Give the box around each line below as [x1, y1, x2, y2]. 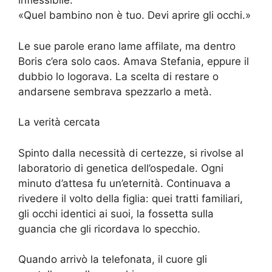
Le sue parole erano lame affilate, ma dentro [18, 39, 236, 52]
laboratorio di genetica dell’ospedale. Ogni [18, 161, 223, 174]
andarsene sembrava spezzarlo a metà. [18, 85, 212, 98]
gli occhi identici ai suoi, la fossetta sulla [18, 207, 214, 220]
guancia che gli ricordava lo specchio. [18, 222, 200, 235]
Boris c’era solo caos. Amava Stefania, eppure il [18, 55, 249, 67]
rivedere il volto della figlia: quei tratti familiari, [18, 192, 243, 205]
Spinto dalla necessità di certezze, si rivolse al [18, 146, 243, 159]
